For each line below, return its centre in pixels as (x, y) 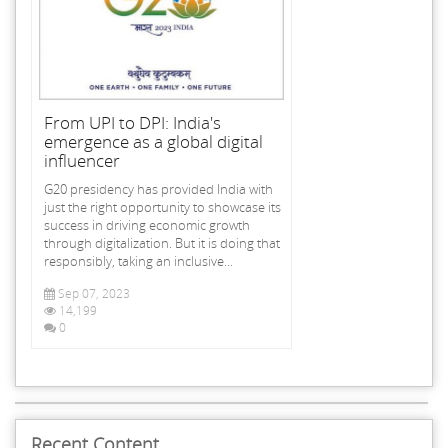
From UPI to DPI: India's (132, 122)
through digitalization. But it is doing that (162, 242)
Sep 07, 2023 (92, 293)
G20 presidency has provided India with (158, 188)
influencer (82, 160)
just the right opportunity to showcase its (162, 206)
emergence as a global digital (153, 141)
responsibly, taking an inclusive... (138, 260)
